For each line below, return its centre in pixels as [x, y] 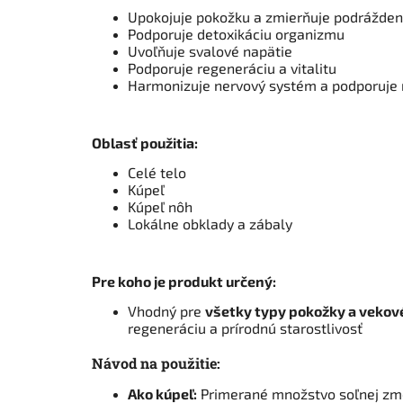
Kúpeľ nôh [160, 207]
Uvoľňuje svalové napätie [210, 51]
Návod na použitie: [156, 363]
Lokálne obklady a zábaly [210, 224]
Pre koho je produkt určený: [184, 282]
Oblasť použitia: [145, 143]
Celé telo [157, 173]
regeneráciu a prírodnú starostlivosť [245, 328]
